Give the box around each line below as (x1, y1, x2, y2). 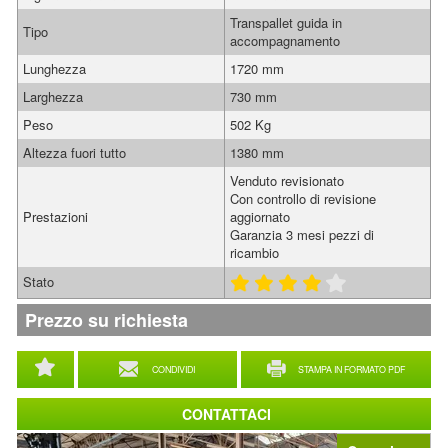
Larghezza (23, 87, 83, 106)
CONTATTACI (182, 404, 271, 424)
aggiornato (230, 207, 290, 226)
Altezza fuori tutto (23, 143, 126, 162)
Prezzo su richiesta (25, 307, 188, 333)
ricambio (230, 243, 279, 262)
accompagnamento (230, 31, 340, 50)
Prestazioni (23, 207, 88, 226)
